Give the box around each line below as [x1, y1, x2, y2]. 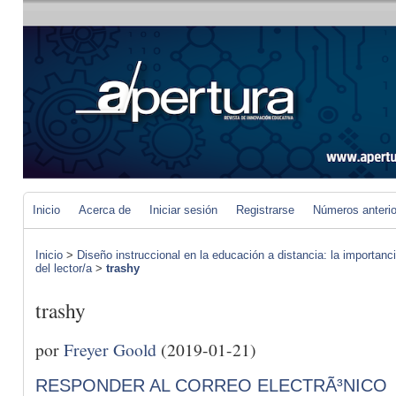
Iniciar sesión [149, 203, 217, 217]
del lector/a [35, 262, 92, 275]
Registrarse [236, 203, 294, 217]
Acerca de [79, 203, 131, 217]
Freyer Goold [64, 337, 156, 361]
